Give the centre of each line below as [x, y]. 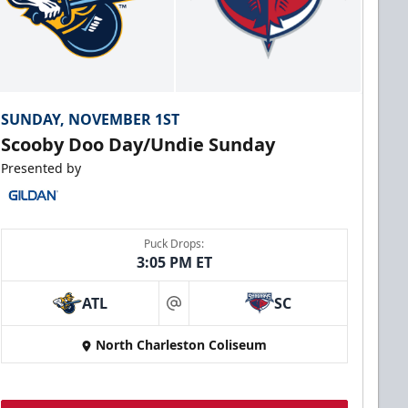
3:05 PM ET [174, 263]
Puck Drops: [174, 244]
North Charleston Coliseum [182, 345]
